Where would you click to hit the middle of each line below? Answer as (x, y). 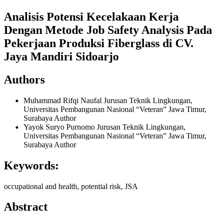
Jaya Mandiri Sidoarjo (61, 56)
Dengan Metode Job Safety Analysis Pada (108, 30)
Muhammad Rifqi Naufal (64, 100)
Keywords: (31, 165)
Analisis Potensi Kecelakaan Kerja (91, 16)
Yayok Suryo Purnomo (60, 127)
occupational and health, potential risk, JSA (71, 186)
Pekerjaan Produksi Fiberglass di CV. (99, 43)
